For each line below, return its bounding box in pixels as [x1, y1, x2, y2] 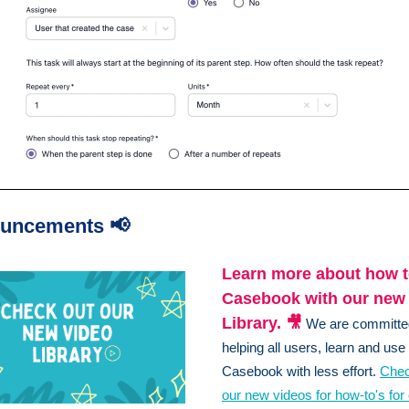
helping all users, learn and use [222, 340, 405, 355]
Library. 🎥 [222, 314, 302, 332]
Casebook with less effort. [222, 363, 380, 379]
